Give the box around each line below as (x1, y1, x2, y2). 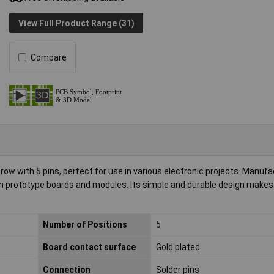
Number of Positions (42, 220, 127, 230)
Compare (31, 52, 67, 62)
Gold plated (155, 242, 200, 253)
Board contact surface (42, 242, 136, 253)
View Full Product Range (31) (18, 18, 135, 28)
